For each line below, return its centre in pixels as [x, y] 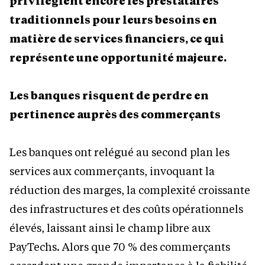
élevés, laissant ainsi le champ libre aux [110, 228]
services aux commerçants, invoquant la [112, 171]
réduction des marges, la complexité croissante [130, 190]
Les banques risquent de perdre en [109, 96]
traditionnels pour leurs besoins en [113, 20]
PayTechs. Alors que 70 [67, 247]
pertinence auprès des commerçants [115, 114]
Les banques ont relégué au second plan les [119, 152]
